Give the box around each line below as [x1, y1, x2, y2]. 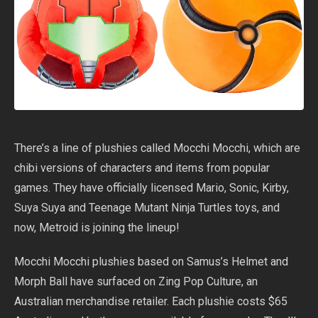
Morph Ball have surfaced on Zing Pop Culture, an [14, 275, 258, 289]
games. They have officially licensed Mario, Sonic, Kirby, [14, 181, 289, 195]
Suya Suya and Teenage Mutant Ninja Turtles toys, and [14, 201, 280, 215]
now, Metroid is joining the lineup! [14, 221, 180, 235]
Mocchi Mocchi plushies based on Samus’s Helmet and [14, 255, 288, 269]
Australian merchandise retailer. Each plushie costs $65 [14, 295, 287, 309]
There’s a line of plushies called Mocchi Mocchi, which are [14, 141, 300, 155]
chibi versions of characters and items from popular [14, 161, 270, 175]
